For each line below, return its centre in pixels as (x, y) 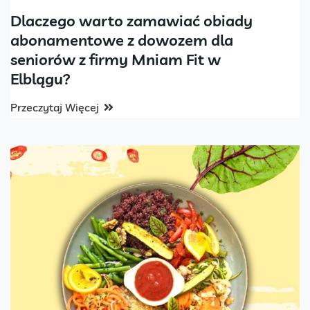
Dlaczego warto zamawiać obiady (131, 20)
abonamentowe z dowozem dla (122, 40)
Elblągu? (40, 79)
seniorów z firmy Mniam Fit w (116, 59)
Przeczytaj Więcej (55, 107)
